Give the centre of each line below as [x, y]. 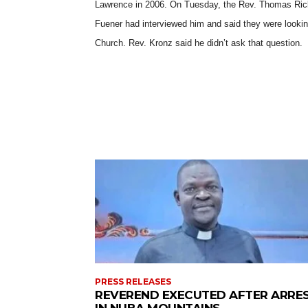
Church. [112, 43]
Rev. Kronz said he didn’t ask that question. [217, 43]
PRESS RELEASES [133, 282]
